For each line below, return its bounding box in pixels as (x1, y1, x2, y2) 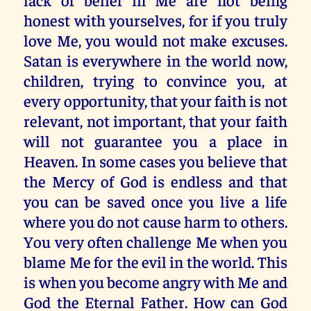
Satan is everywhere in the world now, (24, 49, 287, 70)
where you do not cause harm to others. (24, 210, 287, 231)
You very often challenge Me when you (24, 230, 287, 251)
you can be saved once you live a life (24, 190, 287, 211)
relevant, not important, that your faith (24, 110, 287, 131)
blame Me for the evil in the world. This (24, 251, 287, 271)
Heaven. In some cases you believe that (24, 150, 287, 171)
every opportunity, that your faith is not (24, 90, 287, 110)
